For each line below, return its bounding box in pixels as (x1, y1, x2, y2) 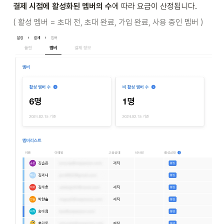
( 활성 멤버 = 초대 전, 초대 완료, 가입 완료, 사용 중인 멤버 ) (13, 17, 203, 27)
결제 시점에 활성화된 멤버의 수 (13, 1, 112, 11)
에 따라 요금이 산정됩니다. (112, 1, 197, 11)
